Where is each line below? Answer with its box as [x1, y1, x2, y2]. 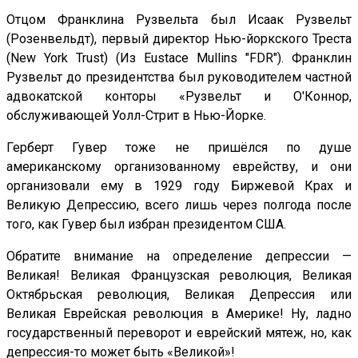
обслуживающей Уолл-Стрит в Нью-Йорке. [6, 107, 266, 123]
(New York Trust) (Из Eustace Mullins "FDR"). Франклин [6, 50, 352, 66]
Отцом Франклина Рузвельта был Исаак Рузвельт [6, 11, 352, 27]
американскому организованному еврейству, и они [6, 158, 352, 174]
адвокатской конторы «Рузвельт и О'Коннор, [6, 88, 352, 104]
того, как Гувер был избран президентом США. [6, 216, 286, 232]
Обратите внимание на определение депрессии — [6, 248, 352, 264]
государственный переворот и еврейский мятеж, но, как [6, 324, 352, 340]
